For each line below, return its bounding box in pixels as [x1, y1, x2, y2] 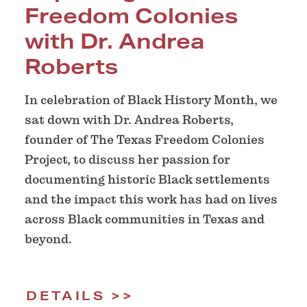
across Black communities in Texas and [25, 211, 265, 226]
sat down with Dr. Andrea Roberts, [25, 112, 234, 127]
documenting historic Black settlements [25, 171, 270, 186]
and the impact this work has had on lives [25, 191, 278, 206]
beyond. [25, 231, 72, 246]
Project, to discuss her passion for [25, 151, 230, 167]
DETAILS [26, 287, 106, 303]
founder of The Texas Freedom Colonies [25, 132, 265, 147]
